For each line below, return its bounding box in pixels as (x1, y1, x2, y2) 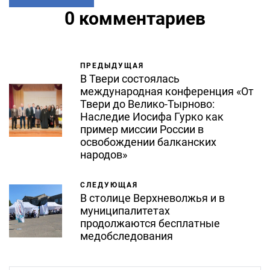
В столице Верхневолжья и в (80, 192, 225, 205)
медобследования (80, 230, 173, 243)
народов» (80, 148, 127, 162)
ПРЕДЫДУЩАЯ (80, 61, 144, 71)
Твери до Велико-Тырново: (80, 98, 215, 111)
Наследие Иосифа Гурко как (80, 110, 224, 124)
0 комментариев (64, 8, 206, 30)
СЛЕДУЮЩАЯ (80, 181, 138, 190)
